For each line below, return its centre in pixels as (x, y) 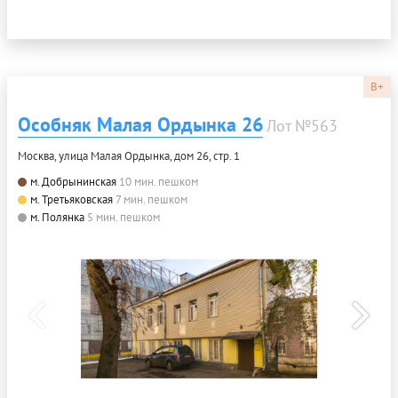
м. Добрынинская (73, 182)
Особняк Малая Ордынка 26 (140, 125)
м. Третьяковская (72, 200)
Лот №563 (302, 126)
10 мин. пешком (159, 182)
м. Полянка (57, 218)
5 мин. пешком (123, 218)
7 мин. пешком (151, 200)
